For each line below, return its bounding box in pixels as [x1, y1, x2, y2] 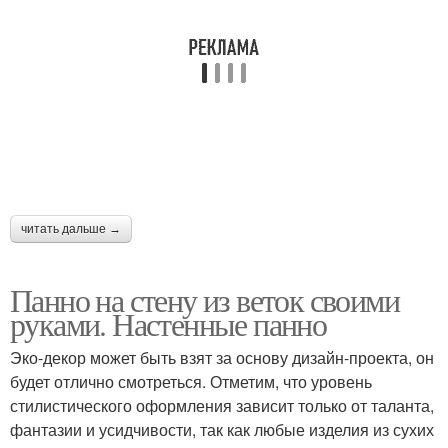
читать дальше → [21, 222, 121, 236]
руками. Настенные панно [10, 302, 327, 345]
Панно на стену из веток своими [10, 278, 399, 321]
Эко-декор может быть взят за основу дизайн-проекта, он [10, 346, 434, 369]
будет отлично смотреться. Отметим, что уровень [10, 370, 372, 393]
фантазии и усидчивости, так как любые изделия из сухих [10, 418, 434, 441]
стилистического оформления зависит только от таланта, [10, 394, 434, 417]
